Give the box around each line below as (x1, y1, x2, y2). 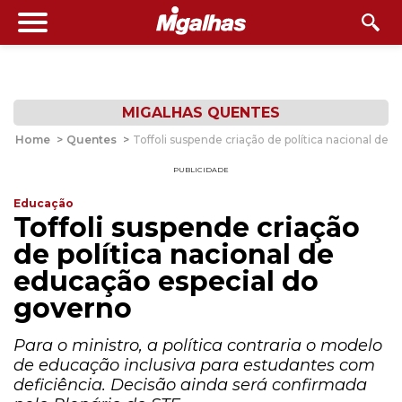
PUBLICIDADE (173, 165, 229, 174)
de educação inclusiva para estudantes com (13, 355, 375, 375)
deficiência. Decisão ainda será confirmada (13, 375, 367, 395)
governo (13, 292, 132, 325)
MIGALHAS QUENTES (122, 104, 280, 121)
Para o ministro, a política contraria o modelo (13, 336, 382, 355)
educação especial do (13, 265, 319, 298)
